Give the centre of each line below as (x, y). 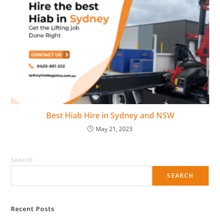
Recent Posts (33, 208)
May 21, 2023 (114, 129)
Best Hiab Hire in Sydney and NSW (110, 115)
